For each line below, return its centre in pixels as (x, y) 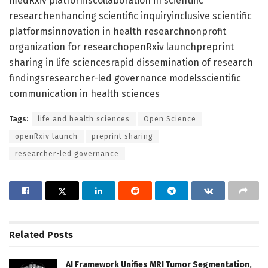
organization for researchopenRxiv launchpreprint (121, 47)
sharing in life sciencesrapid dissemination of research (131, 62)
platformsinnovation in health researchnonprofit (118, 31)
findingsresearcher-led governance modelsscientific (125, 78)
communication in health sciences (84, 93)
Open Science (170, 119)
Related (27, 234)
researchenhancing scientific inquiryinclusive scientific (130, 16)
